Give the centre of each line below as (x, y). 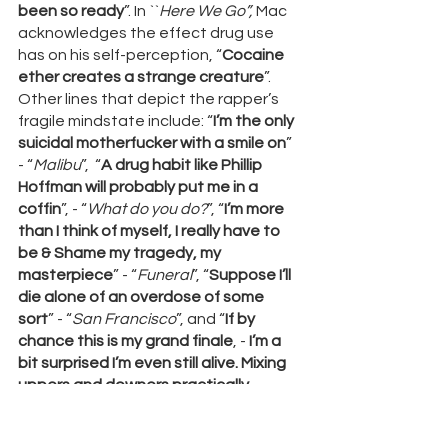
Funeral (164, 275)
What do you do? (147, 209)
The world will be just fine (201, 407)
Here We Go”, (207, 11)
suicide (44, 407)
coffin (39, 209)
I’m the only (255, 121)
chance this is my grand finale (125, 341)
